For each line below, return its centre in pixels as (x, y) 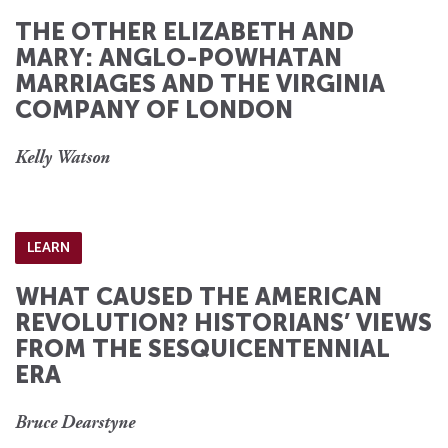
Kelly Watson (62, 158)
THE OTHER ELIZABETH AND (184, 31)
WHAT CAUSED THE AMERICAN (198, 296)
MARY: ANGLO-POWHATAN (178, 57)
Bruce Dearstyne (75, 423)
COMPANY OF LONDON (154, 109)
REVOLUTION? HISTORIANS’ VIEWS (223, 322)
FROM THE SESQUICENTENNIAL (202, 348)
